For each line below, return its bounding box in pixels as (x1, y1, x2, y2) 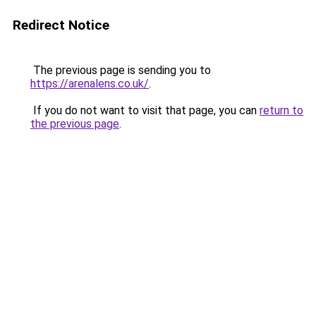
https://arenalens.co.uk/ (30, 77, 149, 90)
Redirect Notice (13, 17, 109, 33)
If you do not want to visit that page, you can (30, 104, 260, 117)
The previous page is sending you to (30, 63, 211, 77)
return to (260, 104, 303, 117)
